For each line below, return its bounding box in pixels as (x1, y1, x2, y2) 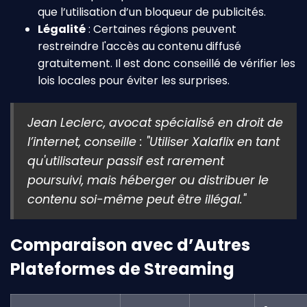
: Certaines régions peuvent (86, 21, 236, 37)
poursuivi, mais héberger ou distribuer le (27, 171, 269, 188)
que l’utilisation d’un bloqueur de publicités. (38, 3, 266, 20)
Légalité (38, 21, 86, 37)
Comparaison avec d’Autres (10, 233, 250, 256)
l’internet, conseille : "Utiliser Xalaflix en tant (27, 133, 280, 150)
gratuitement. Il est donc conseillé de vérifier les (38, 55, 295, 71)
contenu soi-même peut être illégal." (27, 191, 246, 208)
